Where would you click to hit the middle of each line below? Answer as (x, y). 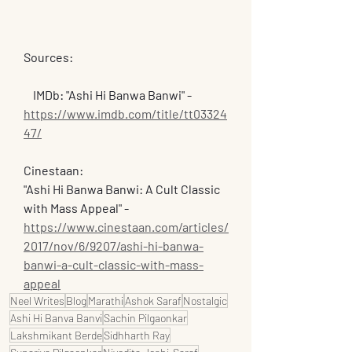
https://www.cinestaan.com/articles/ (126, 227)
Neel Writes (37, 301)
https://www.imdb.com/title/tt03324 (125, 114)
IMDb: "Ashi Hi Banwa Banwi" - (114, 95)
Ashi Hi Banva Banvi (56, 318)
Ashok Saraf (153, 301)
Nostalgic (205, 301)
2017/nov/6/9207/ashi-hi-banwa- (114, 246)
